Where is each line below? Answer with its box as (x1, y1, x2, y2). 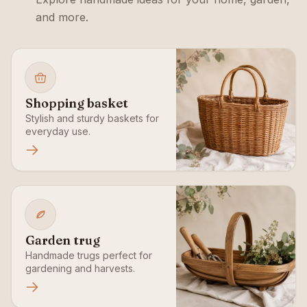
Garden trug (25, 232, 100, 248)
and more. (36, 10, 88, 24)
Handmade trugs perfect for (25, 249, 152, 261)
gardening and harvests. (25, 262, 135, 274)
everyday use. (25, 125, 90, 137)
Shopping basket (25, 95, 128, 111)
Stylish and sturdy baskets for (25, 112, 159, 124)
